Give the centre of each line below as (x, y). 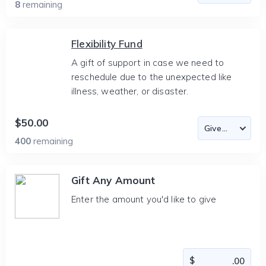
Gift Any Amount (113, 180)
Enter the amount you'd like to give (144, 199)
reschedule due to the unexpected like (152, 77)
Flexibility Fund (107, 44)
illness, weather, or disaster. (130, 91)
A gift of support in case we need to (148, 63)
